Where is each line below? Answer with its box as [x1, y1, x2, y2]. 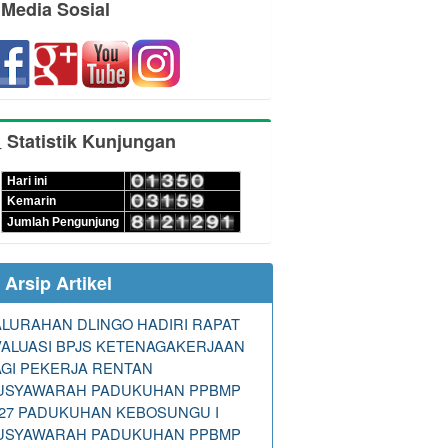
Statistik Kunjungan [2, 128, 176, 155]
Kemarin [7, 194, 56, 209]
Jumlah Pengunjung [7, 215, 119, 230]
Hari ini [7, 174, 47, 189]
